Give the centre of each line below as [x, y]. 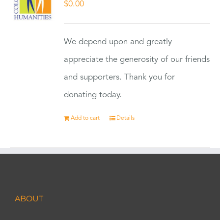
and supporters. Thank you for [120, 77]
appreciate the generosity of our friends [137, 60]
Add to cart [85, 118]
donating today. [93, 95]
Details [126, 118]
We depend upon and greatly [118, 42]
